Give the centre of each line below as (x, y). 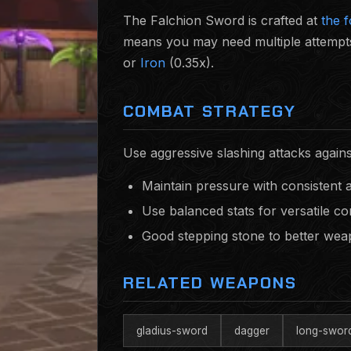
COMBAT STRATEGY (210, 111)
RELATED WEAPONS (210, 282)
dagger (252, 331)
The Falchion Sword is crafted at (222, 20)
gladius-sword (172, 331)
